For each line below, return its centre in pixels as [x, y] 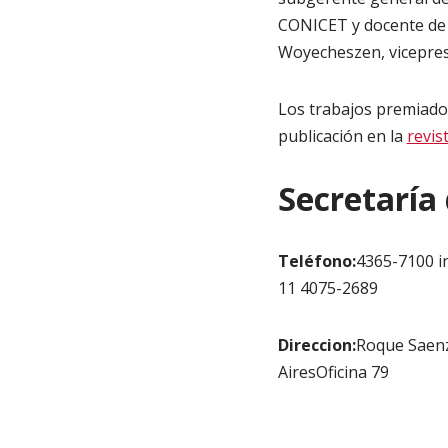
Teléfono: [316, 261]
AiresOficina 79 [333, 372]
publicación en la [342, 136]
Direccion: [316, 345]
